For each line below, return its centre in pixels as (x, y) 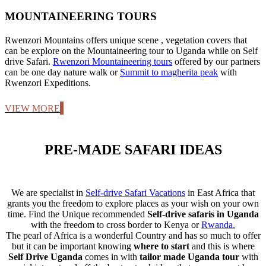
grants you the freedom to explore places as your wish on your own (133, 204)
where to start (161, 246)
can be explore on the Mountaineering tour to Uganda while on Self (131, 51)
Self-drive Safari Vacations (135, 193)
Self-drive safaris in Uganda (203, 214)
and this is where (222, 246)
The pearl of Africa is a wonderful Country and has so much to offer (133, 236)
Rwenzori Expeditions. (48, 83)
